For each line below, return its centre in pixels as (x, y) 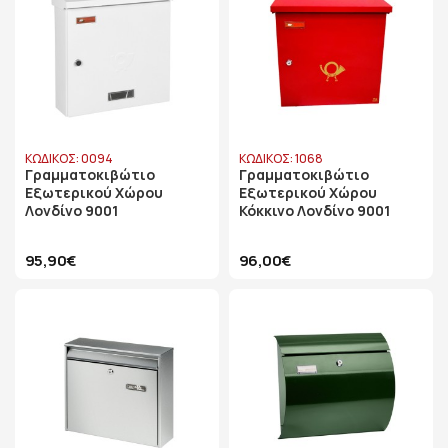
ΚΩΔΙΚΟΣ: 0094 (69, 158)
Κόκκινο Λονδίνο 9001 (314, 210)
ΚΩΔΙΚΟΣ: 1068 (281, 158)
